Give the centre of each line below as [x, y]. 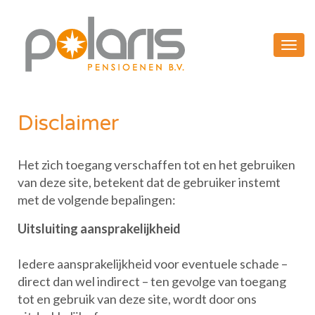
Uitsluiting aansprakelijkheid [99, 229]
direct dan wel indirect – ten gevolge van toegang [152, 281]
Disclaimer [69, 123]
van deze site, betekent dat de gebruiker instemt [149, 182]
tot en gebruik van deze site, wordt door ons [137, 299]
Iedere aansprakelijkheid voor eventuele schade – [153, 264]
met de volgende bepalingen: [97, 200]
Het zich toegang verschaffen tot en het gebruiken [156, 165]
